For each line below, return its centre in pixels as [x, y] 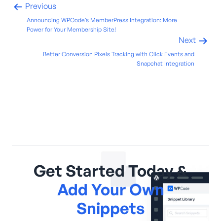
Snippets [110, 208]
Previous [40, 6]
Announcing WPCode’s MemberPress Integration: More [102, 20]
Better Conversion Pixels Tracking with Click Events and [119, 54]
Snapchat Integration [166, 63]
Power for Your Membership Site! [71, 29]
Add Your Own [110, 189]
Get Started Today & [110, 170]
